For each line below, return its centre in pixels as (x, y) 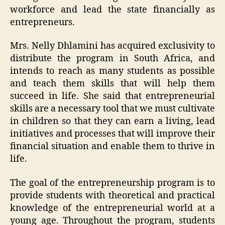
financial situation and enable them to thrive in (113, 147)
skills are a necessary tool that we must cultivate (113, 109)
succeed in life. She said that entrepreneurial (113, 96)
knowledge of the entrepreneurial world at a (113, 208)
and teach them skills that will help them (113, 84)
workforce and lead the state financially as (113, 10)
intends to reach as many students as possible (113, 71)
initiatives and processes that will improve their (113, 134)
